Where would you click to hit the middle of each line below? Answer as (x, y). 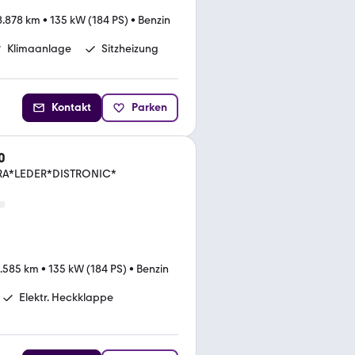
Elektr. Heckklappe (66, 297)
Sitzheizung (130, 49)
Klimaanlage (39, 49)
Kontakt (71, 107)
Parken (149, 107)
